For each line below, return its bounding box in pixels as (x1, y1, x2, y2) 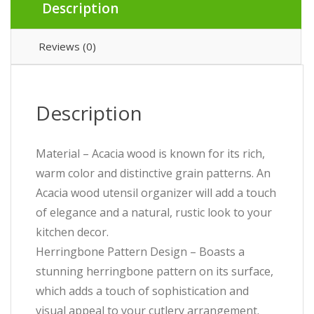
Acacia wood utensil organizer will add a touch (36, 185, 276, 201)
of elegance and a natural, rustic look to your (36, 205, 272, 221)
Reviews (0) (39, 39, 96, 54)
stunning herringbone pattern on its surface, (36, 264, 273, 280)
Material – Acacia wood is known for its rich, (36, 146, 265, 162)
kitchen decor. (36, 224, 109, 240)
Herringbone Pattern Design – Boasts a (36, 244, 245, 260)
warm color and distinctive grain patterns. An (36, 165, 271, 182)
